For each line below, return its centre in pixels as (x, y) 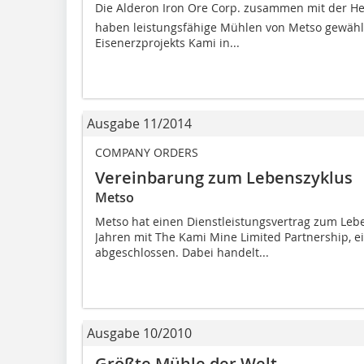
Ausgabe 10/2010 (139, 333)
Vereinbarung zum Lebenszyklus (224, 177)
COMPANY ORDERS (147, 152)
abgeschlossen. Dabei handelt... (182, 252)
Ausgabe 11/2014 (139, 123)
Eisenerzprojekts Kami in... (167, 42)
